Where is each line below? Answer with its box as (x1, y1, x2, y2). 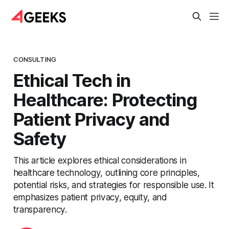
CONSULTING (13, 55, 57, 63)
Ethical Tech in (13, 69, 131, 91)
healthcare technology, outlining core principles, (13, 167, 200, 178)
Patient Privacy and (13, 108, 170, 130)
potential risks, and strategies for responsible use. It (13, 179, 214, 190)
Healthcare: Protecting (13, 88, 197, 110)
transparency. (13, 203, 67, 215)
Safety (13, 127, 66, 149)
